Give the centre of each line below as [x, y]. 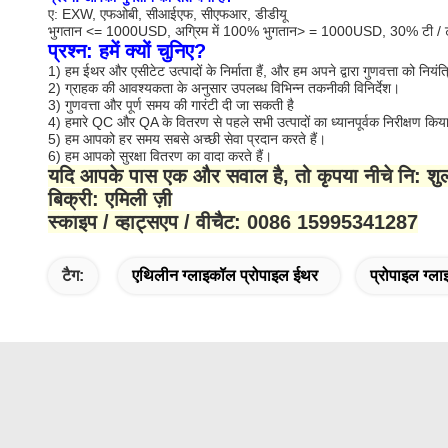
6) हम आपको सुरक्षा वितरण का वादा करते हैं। [160, 156]
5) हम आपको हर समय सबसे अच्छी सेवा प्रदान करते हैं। [187, 139]
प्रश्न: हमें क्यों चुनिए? [127, 51]
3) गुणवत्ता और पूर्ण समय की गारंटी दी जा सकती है [171, 105]
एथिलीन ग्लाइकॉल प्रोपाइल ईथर [225, 275]
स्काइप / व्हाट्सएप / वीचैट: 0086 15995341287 [233, 222]
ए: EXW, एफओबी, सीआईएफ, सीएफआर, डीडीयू [167, 14]
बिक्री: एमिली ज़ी [110, 199]
